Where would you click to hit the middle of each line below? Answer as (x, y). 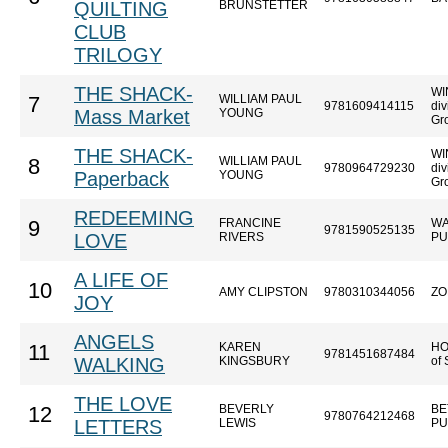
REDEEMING (134, 218)
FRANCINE (250, 223)
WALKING (119, 365)
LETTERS (118, 427)
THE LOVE (123, 404)
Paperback (121, 179)
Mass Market (132, 117)
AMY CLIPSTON (263, 292)
